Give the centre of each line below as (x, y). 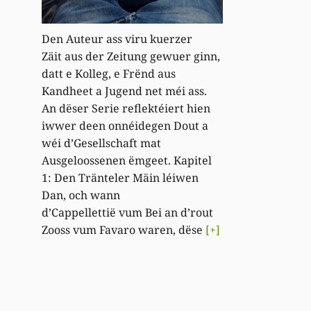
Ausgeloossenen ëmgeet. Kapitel (127, 160)
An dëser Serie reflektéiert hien (126, 108)
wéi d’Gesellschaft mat (102, 143)
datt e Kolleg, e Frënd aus (109, 73)
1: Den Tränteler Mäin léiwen (120, 177)
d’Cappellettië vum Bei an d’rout (128, 212)
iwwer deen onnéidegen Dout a (125, 125)
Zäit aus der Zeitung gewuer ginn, (131, 56)
